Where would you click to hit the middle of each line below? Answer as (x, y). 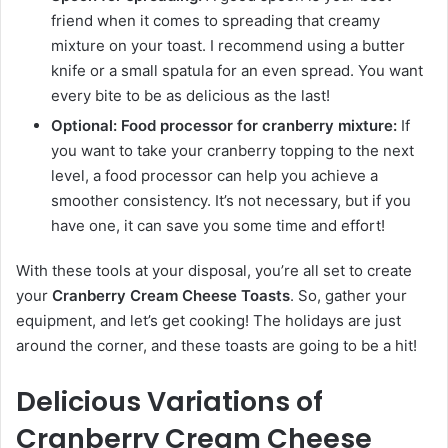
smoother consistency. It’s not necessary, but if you (231, 200)
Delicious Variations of (169, 401)
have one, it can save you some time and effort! (218, 225)
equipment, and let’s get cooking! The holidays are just (208, 320)
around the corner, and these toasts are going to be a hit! (216, 345)
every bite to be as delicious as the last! (190, 95)
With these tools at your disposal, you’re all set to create (214, 270)
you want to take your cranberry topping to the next (232, 150)
